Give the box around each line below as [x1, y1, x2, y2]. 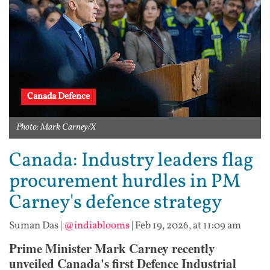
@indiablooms [64, 219, 130, 233]
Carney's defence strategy [9, 190, 222, 216]
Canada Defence [27, 90, 90, 103]
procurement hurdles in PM [9, 169, 240, 195]
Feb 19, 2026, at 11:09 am [135, 219, 241, 233]
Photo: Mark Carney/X [16, 121, 96, 134]
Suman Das [9, 219, 58, 233]
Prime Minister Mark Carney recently [9, 239, 215, 257]
